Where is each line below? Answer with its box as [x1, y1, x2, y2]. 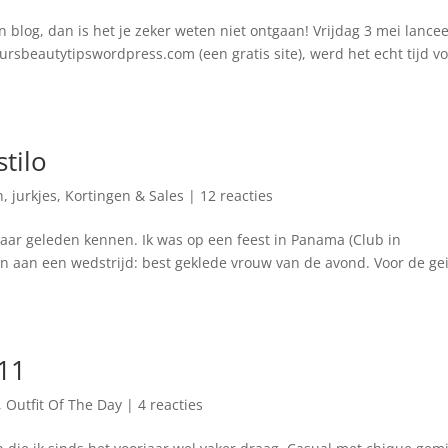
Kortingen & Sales [65, 185, 185, 205]
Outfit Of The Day [6, 394, 123, 414]
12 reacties [200, 185, 274, 205]
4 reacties [138, 394, 204, 414]
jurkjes [12, 185, 58, 205]
